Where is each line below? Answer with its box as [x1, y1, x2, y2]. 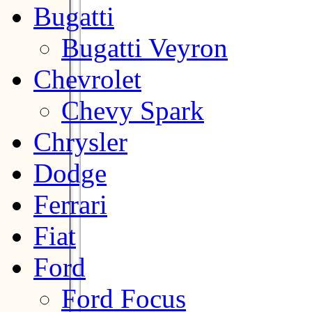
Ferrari [33, 189, 107, 219]
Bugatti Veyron [61, 32, 228, 63]
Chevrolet [33, 63, 141, 94]
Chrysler [33, 126, 127, 157]
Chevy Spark [61, 95, 204, 125]
